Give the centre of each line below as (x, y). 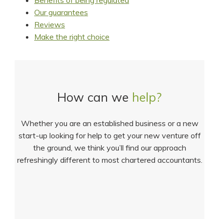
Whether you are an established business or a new (109, 123)
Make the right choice (72, 37)
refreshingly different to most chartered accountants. (109, 160)
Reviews (50, 25)
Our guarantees (61, 12)
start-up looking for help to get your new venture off (109, 135)
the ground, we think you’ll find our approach (109, 147)
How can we (95, 97)
